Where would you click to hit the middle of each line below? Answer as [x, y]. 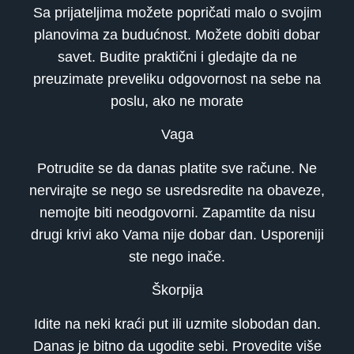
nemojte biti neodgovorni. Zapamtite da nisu [177, 212]
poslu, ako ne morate [177, 101]
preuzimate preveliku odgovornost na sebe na [177, 79]
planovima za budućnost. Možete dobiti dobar [177, 34]
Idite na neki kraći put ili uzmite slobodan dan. [177, 324]
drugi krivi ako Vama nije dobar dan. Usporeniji [177, 234]
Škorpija [177, 290]
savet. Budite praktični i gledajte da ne [177, 56]
